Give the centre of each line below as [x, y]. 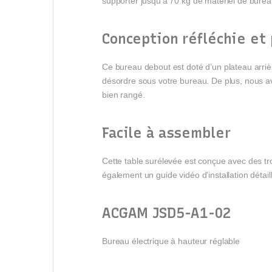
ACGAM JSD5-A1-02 [167, 213]
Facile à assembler [166, 133]
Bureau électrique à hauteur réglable [171, 241]
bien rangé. [124, 94]
